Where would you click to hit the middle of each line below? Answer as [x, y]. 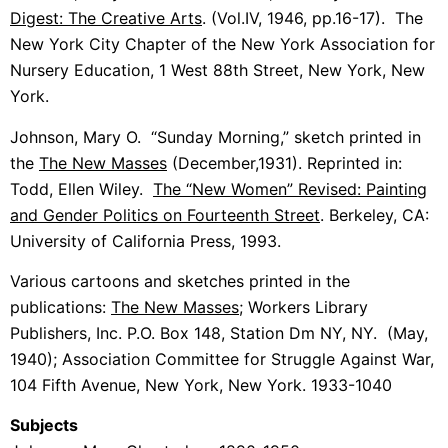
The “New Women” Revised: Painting [290, 188]
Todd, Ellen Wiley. [81, 188]
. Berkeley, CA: [374, 214]
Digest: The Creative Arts [106, 18]
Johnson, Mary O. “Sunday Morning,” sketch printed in [215, 136]
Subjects [44, 425]
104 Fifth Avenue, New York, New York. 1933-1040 [203, 385]
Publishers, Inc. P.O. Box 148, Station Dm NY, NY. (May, [219, 333]
